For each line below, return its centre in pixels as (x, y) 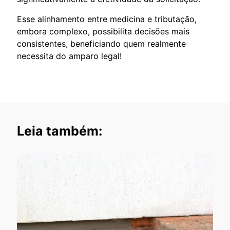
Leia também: (60, 131)
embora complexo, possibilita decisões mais (103, 31)
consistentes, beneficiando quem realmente (101, 43)
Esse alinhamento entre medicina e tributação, (107, 19)
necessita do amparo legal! (69, 56)
